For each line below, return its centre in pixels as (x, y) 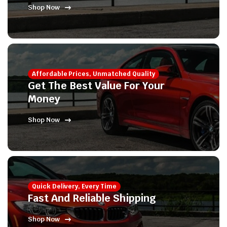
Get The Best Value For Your (96, 86)
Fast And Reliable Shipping (92, 198)
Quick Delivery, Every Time (74, 187)
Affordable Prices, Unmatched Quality (93, 74)
